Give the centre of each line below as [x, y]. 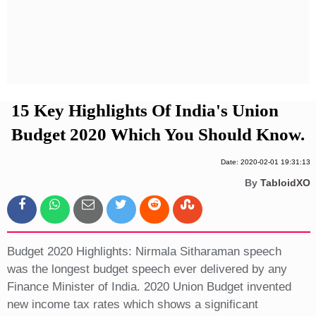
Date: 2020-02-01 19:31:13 [265, 162]
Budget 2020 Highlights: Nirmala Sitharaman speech [144, 252]
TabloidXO [285, 183]
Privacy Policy [159, 24]
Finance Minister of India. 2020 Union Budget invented [149, 287]
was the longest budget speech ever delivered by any [147, 269]
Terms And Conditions [159, 48]
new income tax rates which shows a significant [132, 305]
